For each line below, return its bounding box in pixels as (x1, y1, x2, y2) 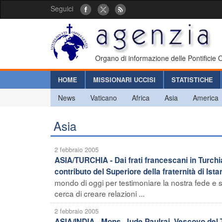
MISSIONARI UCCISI (93, 74, 156, 84)
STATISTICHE (171, 74, 213, 84)
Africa (132, 92, 150, 103)
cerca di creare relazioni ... (55, 187, 145, 199)
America (193, 92, 219, 103)
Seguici (51, 3, 73, 13)
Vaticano (90, 92, 117, 103)
